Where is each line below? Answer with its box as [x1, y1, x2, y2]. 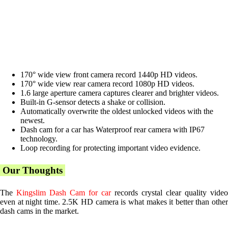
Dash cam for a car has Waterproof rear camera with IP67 [20, 125, 205, 134]
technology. [20, 134, 58, 144]
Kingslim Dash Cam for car [16, 188, 111, 197]
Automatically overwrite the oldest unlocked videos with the [20, 107, 213, 116]
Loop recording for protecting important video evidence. [20, 144, 201, 153]
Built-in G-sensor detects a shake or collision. [20, 98, 165, 107]
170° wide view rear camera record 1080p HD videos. [20, 79, 194, 89]
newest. [20, 116, 45, 125]
